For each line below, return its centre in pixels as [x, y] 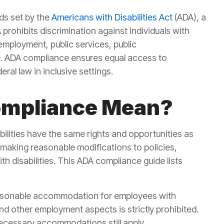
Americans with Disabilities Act [112, 17]
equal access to [136, 58]
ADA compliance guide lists [130, 161]
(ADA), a [189, 17]
